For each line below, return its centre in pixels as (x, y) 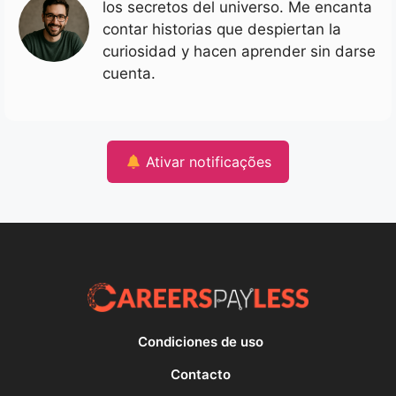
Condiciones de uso (200, 342)
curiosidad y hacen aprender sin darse (239, 51)
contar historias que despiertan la (222, 29)
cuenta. (129, 73)
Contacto (200, 374)
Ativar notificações (206, 162)
